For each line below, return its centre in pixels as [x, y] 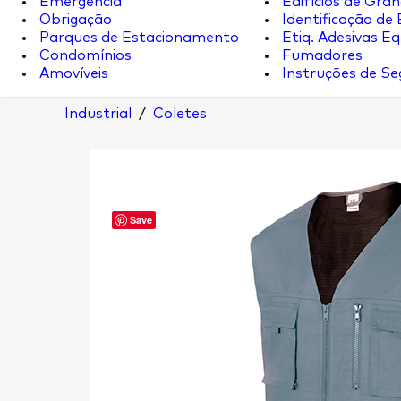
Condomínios [84, 55]
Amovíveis [72, 73]
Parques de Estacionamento [137, 38]
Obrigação [74, 20]
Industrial [98, 114]
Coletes [180, 114]
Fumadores [320, 55]
